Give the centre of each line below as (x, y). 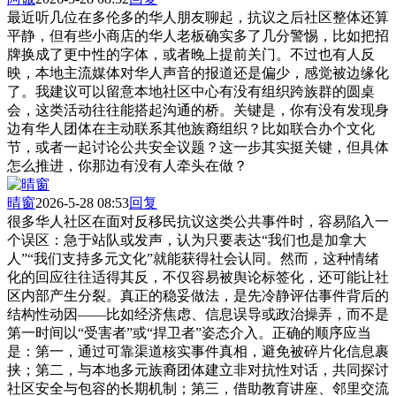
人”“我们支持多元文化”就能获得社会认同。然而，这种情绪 (193, 258)
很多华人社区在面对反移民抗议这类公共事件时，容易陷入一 (198, 221)
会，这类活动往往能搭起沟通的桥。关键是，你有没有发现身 (198, 110)
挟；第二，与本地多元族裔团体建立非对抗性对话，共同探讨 (198, 369)
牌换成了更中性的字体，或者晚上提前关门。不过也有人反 (191, 54)
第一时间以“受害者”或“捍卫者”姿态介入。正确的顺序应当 (189, 332)
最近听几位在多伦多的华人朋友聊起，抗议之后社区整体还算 (198, 17)
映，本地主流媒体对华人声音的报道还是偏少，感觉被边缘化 (198, 72)
